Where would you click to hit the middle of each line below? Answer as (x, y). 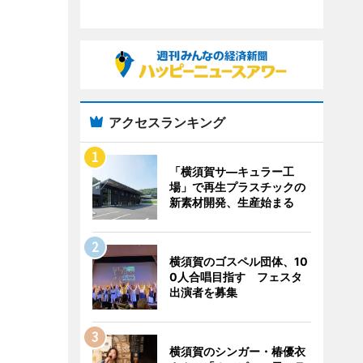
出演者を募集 (203, 292)
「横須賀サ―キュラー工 (231, 171)
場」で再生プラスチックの (237, 187)
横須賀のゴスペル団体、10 (238, 261)
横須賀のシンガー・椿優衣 (237, 351)
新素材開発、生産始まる (231, 202)
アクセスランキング (167, 122)
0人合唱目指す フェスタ (235, 277)
